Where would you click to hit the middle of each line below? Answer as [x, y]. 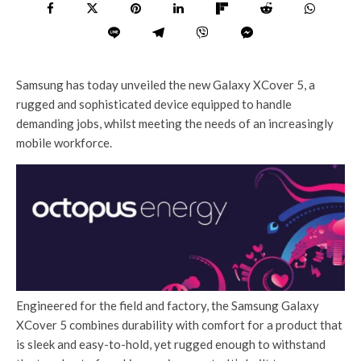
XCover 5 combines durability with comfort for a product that [179, 325]
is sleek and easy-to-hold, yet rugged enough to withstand [171, 344]
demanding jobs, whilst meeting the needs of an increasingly [175, 123]
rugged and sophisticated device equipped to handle [154, 104]
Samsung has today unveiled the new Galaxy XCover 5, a [166, 84]
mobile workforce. [64, 142]
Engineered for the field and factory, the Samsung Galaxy [168, 306]
